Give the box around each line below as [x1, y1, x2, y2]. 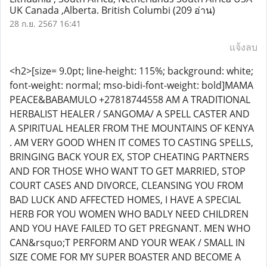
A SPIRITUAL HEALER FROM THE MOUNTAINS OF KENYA [10, 122, 254, 135]
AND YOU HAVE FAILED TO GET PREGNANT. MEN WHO [10, 222, 250, 235]
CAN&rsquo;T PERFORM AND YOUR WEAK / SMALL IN [10, 236, 245, 249]
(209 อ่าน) [173, 4, 215, 17]
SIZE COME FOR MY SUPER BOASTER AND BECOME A [10, 250, 241, 263]
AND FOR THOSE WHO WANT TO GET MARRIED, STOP [10, 164, 246, 178]
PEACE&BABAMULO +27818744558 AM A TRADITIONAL [10, 93, 250, 106]
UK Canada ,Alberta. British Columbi [10, 4, 173, 17]
